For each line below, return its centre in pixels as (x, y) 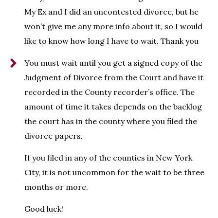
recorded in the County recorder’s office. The (109, 92)
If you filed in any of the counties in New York (108, 158)
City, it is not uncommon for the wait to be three (114, 173)
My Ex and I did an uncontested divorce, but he (111, 12)
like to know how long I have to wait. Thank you (111, 41)
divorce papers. (54, 136)
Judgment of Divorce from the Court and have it (114, 78)
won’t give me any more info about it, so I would (113, 27)
